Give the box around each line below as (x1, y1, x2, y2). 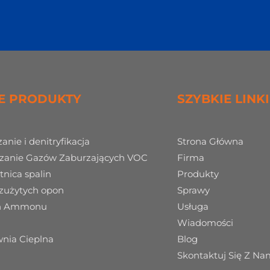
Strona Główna (177, 136, 243, 147)
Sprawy (177, 184, 210, 196)
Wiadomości (177, 217, 233, 228)
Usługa (177, 201, 209, 212)
